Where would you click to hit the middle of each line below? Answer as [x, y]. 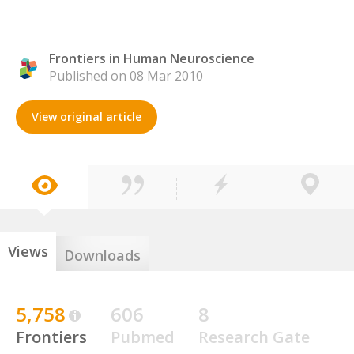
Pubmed [143, 337]
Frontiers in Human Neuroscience [152, 58]
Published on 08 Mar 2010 [126, 76]
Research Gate [254, 337]
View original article [87, 117]
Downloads [102, 255]
